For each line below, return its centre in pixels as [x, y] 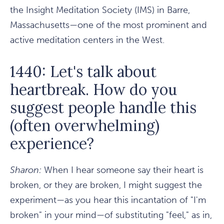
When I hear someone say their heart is [122, 170]
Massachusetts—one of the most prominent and [108, 25]
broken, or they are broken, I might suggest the [106, 185]
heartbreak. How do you [93, 90]
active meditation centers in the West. [87, 40]
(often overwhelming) [85, 126]
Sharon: [26, 170]
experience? [52, 144]
